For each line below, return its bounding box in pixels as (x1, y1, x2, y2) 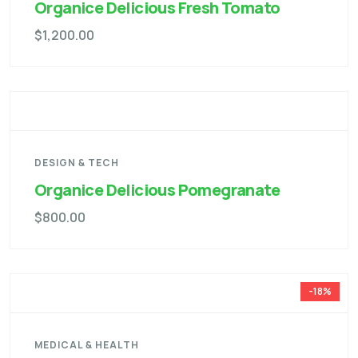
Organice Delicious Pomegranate (34, 179, 280, 201)
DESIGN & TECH (34, 156, 119, 170)
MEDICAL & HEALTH (34, 338, 139, 352)
